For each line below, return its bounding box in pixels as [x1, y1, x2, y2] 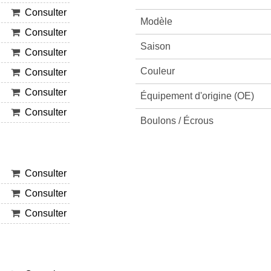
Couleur [140, 66, 175, 76]
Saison [140, 41, 171, 51]
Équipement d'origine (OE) [140, 91, 254, 101]
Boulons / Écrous [140, 116, 214, 126]
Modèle [140, 16, 172, 27]
